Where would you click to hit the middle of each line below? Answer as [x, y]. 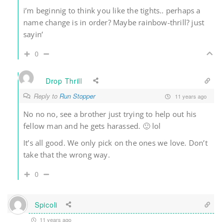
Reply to [47, 96]
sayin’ [33, 34]
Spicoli [46, 204]
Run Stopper [77, 96]
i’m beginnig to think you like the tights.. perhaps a [112, 11]
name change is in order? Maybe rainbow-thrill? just [114, 23]
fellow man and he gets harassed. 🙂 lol [92, 126]
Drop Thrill [64, 81]
